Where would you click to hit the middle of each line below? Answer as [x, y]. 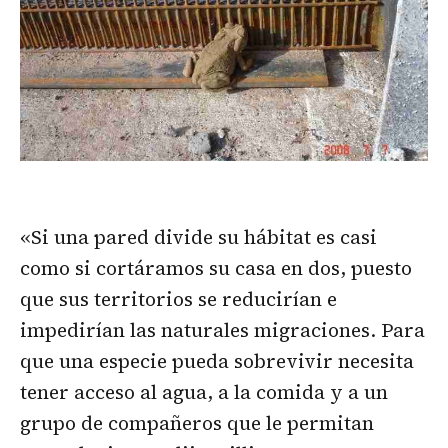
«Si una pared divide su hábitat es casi [198, 237]
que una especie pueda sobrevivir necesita [217, 361]
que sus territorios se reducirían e [178, 299]
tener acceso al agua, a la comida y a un [204, 392]
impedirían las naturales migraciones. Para [222, 330]
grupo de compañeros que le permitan [197, 423]
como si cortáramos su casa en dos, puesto [216, 268]
